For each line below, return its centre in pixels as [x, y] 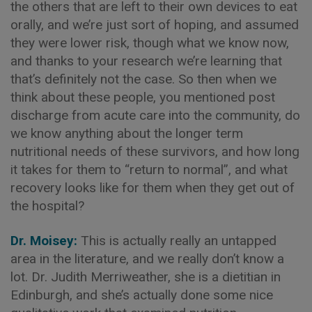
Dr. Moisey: [46, 241]
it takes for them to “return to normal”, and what [149, 170]
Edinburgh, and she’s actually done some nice [142, 295]
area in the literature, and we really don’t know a [147, 259]
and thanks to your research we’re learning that [146, 61]
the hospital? [47, 206]
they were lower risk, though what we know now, [150, 43]
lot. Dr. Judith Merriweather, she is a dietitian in [146, 277]
